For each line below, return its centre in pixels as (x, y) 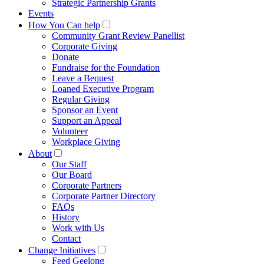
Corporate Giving (85, 46)
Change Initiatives (62, 250)
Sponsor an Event (85, 110)
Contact (66, 238)
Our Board (72, 174)
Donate (65, 57)
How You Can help (64, 25)
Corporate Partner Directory (104, 196)
